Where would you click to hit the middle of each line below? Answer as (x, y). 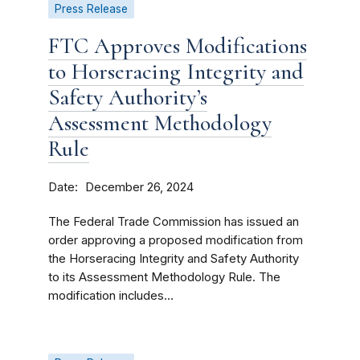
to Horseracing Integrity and (176, 72)
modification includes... (111, 296)
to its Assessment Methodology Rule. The (164, 277)
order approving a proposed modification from (176, 240)
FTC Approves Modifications (178, 46)
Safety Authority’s (128, 97)
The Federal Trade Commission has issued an (174, 222)
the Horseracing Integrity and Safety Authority (174, 259)
